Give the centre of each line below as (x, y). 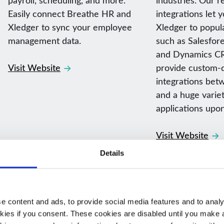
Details (112, 153)
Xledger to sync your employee (70, 27)
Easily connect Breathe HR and (69, 13)
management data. (44, 40)
